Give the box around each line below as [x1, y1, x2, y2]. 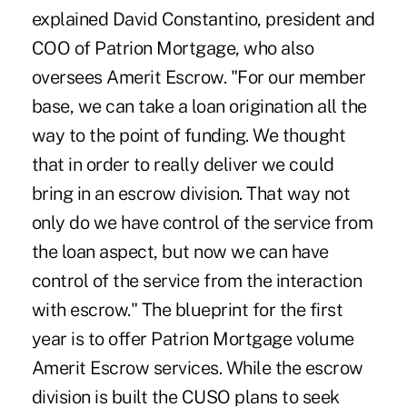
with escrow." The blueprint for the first [31, 298, 343, 321]
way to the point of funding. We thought [31, 124, 346, 146]
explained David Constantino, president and [31, 7, 375, 30]
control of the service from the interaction [31, 269, 362, 292]
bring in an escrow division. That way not [31, 182, 351, 204]
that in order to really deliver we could [31, 153, 334, 175]
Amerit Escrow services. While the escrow [31, 356, 363, 379]
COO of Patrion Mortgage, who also [31, 36, 314, 59]
